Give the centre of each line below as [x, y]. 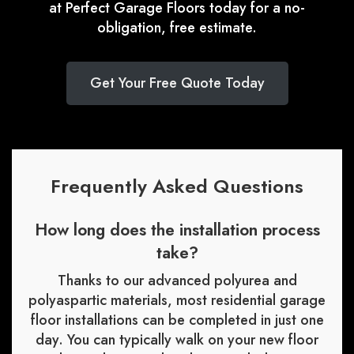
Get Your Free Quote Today [177, 83]
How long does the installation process [177, 230]
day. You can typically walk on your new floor [177, 340]
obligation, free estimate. [177, 28]
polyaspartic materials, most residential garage [177, 301]
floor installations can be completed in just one [177, 320]
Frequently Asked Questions [177, 186]
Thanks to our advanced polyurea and [177, 281]
